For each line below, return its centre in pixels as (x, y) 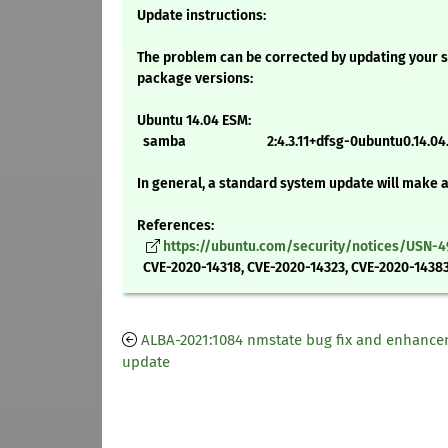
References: (175, 226)
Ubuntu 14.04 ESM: (194, 121)
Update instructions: (201, 16)
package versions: (195, 79)
